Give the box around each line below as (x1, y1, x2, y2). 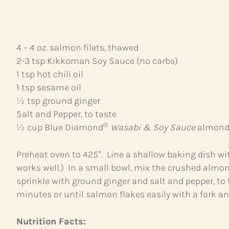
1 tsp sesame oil (16, 82, 81, 94)
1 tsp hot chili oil (16, 68, 83, 80)
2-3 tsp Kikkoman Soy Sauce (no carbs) (16, 55, 178, 67)
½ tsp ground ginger (16, 95, 100, 107)
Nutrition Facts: (16, 216, 86, 227)
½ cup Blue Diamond (16, 122, 103, 133)
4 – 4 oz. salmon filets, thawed (16, 42, 139, 54)
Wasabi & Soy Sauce (110, 122, 195, 133)
